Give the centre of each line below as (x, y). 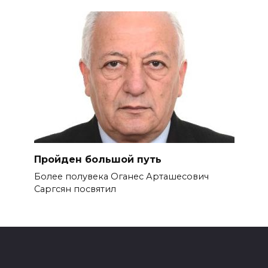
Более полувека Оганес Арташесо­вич (121, 177)
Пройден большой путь (98, 159)
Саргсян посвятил (75, 189)
